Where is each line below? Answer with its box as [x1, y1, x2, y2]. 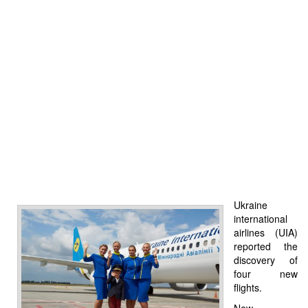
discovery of [234, 252, 298, 267]
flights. [234, 280, 262, 294]
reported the [234, 239, 298, 253]
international [234, 211, 287, 225]
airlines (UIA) [234, 225, 298, 239]
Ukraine [234, 197, 267, 212]
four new [234, 266, 298, 280]
